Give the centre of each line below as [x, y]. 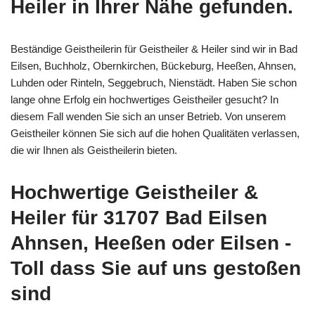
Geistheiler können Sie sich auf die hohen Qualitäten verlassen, [155, 133]
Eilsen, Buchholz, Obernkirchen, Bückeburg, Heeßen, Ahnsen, [153, 65]
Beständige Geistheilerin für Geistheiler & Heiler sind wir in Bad [154, 49]
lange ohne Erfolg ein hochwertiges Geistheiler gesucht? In [144, 99]
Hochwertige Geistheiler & [134, 192]
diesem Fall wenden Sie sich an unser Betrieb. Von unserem [148, 116]
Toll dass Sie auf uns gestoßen [156, 268]
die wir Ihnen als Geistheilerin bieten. [94, 150]
